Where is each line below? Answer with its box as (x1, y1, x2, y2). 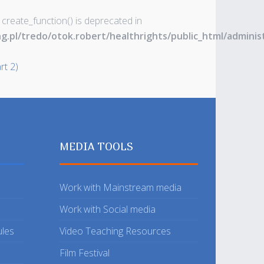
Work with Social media (60, 203, 156, 216)
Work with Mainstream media (60, 181, 181, 194)
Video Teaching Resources (60, 225, 171, 237)
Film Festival (60, 246, 110, 259)
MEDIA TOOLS (60, 140, 133, 153)
